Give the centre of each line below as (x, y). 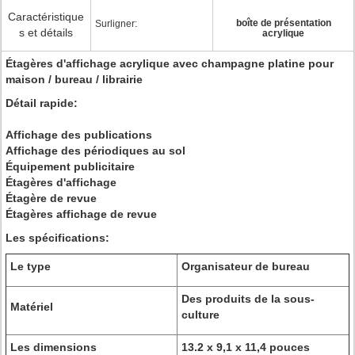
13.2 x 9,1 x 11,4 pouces (246, 347)
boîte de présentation (283, 23)
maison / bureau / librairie (74, 79)
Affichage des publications (79, 135)
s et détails (46, 32)
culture (200, 315)
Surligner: (116, 24)
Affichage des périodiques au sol (95, 151)
